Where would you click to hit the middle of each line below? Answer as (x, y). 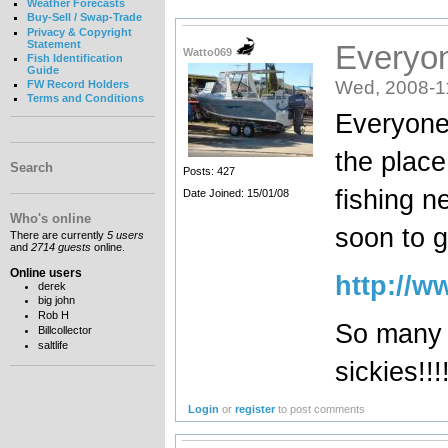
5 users (125, 235)
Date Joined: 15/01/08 (235, 192)
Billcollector (64, 329)
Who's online (50, 218)
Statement (53, 43)
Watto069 (208, 51)
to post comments (320, 408)
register (255, 408)
